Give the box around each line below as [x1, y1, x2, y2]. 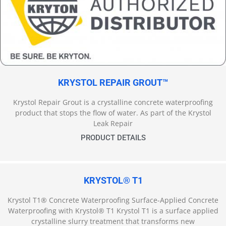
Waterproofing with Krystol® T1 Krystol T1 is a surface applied [8, 206, 218, 216]
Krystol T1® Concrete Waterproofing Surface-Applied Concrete [8, 195, 218, 205]
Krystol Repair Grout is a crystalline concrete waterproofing [13, 97, 213, 107]
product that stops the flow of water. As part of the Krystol [15, 108, 211, 118]
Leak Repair [93, 119, 133, 129]
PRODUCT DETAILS [80, 133, 146, 143]
